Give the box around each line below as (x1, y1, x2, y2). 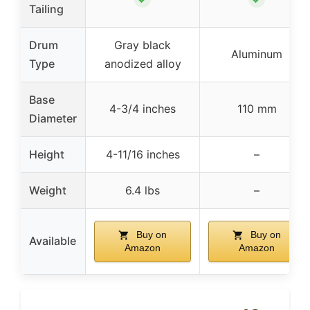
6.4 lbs (125, 183, 160, 197)
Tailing (29, 1, 64, 16)
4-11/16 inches (105, 147, 180, 161)
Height (29, 147, 64, 161)
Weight (29, 183, 66, 197)
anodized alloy (104, 56, 181, 71)
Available (29, 233, 76, 248)
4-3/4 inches (109, 101, 176, 116)
